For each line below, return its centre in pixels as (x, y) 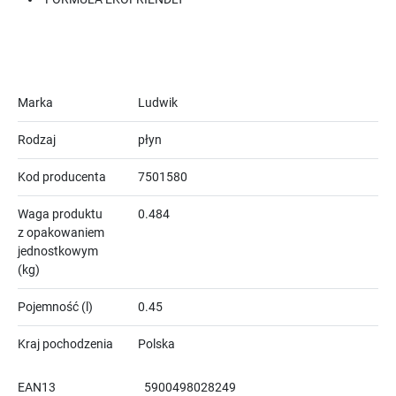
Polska (156, 344)
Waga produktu (60, 214)
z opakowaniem (61, 233)
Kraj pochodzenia (65, 344)
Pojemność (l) (55, 307)
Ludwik (157, 103)
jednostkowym (58, 251)
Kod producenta (62, 177)
